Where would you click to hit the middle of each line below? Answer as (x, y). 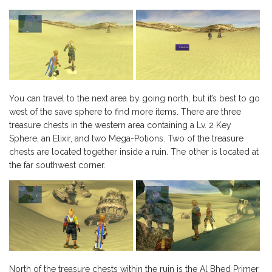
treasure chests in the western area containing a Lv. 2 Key (120, 125)
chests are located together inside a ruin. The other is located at (134, 152)
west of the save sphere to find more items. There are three (125, 112)
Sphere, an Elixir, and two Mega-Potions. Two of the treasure (126, 139)
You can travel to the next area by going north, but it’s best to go (134, 99)
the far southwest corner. (57, 165)
